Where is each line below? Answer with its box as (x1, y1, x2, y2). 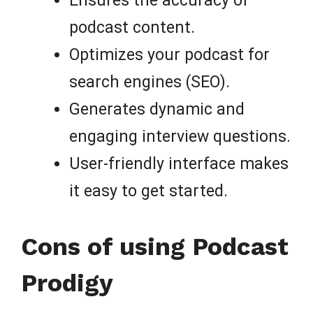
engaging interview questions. (69, 126, 291, 146)
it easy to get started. (69, 181, 228, 201)
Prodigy (21, 268, 113, 298)
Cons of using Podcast (21, 232, 289, 262)
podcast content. (69, 17, 195, 37)
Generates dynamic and (69, 99, 245, 119)
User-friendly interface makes (69, 154, 289, 173)
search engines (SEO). (69, 72, 230, 92)
